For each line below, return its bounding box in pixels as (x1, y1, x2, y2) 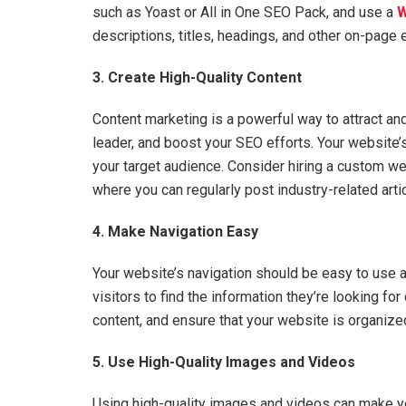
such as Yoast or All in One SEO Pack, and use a (92, 4, 397, 22)
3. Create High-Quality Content (92, 69, 302, 87)
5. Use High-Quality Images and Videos (92, 353, 355, 372)
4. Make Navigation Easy (92, 223, 258, 241)
